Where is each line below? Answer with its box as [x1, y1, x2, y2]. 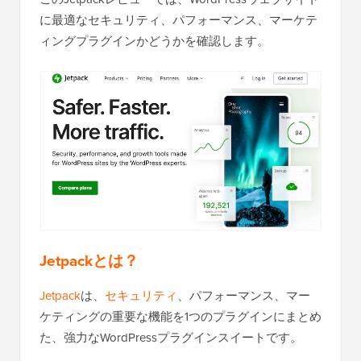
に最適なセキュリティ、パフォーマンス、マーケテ [39, 11, 317, 30]
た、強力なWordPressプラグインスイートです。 [39, 328, 302, 346]
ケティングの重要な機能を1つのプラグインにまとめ [39, 307, 322, 326]
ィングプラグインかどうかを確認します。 [39, 32, 269, 51]
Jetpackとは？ [39, 248, 139, 272]
